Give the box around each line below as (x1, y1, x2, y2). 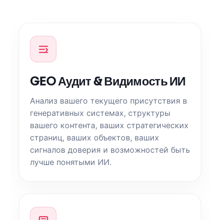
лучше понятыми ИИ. (30, 157, 111, 167)
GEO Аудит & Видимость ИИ (30, 74, 186, 89)
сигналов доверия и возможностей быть (30, 145, 190, 155)
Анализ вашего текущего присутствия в (30, 96, 187, 106)
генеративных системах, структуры (30, 108, 170, 118)
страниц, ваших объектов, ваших (30, 133, 159, 142)
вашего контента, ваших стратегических (30, 120, 189, 130)
